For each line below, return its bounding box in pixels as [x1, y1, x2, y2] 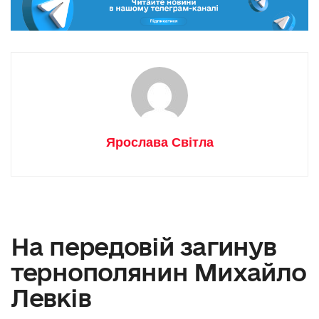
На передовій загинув [11, 232, 276, 260]
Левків [11, 283, 91, 311]
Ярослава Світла [105, 135, 214, 150]
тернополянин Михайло [11, 258, 306, 286]
